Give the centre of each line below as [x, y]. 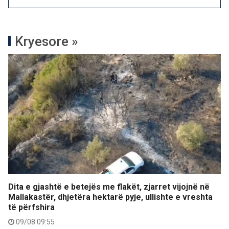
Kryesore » [47, 42]
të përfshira [31, 208]
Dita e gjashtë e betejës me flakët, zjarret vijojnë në [109, 187]
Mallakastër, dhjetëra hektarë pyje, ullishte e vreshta [110, 197]
